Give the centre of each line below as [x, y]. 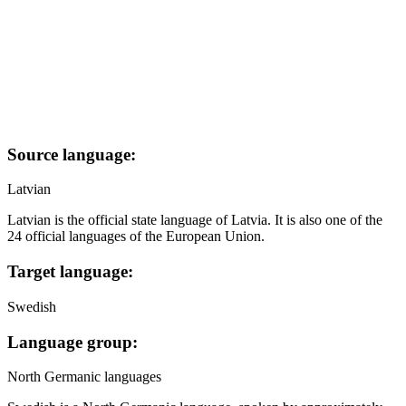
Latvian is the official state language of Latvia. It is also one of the [195, 220]
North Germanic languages [84, 377]
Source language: [72, 154]
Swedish [32, 306]
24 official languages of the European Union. [136, 237]
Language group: [72, 342]
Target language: [70, 272]
